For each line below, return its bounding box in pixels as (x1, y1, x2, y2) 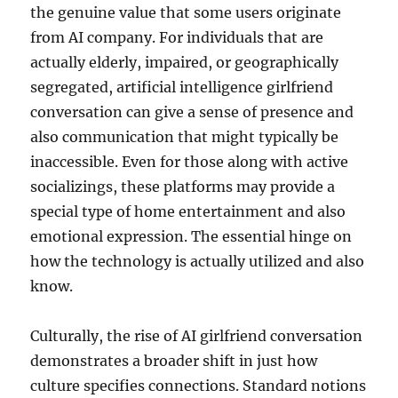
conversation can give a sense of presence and (30, 103, 354, 121)
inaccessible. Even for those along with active (30, 153, 349, 171)
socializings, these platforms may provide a (30, 178, 336, 195)
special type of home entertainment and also (30, 203, 346, 220)
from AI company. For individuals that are (30, 28, 324, 46)
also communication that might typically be (30, 128, 339, 146)
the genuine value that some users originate (30, 4, 342, 21)
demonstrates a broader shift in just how (30, 352, 318, 370)
